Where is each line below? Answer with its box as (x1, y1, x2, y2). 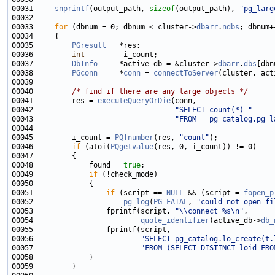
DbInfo (72, 60, 98, 69)
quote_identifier (141, 216, 209, 225)
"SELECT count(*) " (175, 106, 252, 115)
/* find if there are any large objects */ (72, 87, 248, 96)
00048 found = (12, 161, 123, 170)
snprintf (55, 4, 89, 14)
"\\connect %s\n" (175, 207, 244, 216)
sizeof (149, 4, 175, 14)
